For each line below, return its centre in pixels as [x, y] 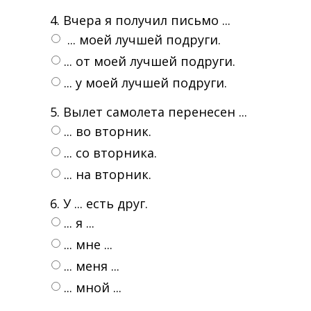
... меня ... [92, 266]
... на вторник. [108, 174]
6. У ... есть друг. [99, 203]
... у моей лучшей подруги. [145, 83]
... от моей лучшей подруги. [150, 61]
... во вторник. [108, 131]
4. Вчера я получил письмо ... [140, 20]
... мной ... [93, 287]
